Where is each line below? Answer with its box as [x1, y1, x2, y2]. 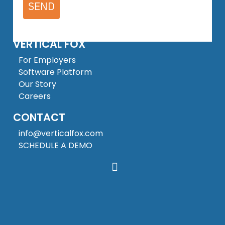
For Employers [19, 54, 76, 66]
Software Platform [19, 66, 92, 78]
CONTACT [13, 109, 65, 125]
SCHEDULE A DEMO [19, 139, 92, 151]
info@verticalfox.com [19, 127, 103, 139]
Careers [19, 90, 51, 102]
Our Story [19, 78, 56, 90]
